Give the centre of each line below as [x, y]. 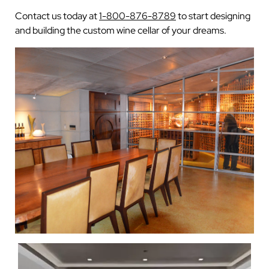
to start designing [213, 16]
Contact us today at [57, 16]
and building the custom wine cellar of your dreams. [121, 30]
